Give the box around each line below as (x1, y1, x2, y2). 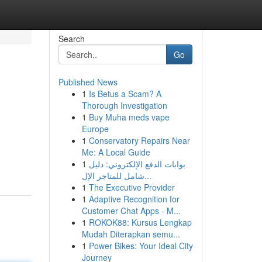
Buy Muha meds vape (88, 111, 170, 123)
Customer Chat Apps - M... (81, 205, 181, 216)
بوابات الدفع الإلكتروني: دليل (88, 158, 185, 170)
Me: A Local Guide (81, 146, 150, 158)
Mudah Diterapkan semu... (81, 228, 180, 240)
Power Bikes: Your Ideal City (88, 240, 193, 251)
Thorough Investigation (81, 99, 167, 111)
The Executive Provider (88, 181, 175, 193)
